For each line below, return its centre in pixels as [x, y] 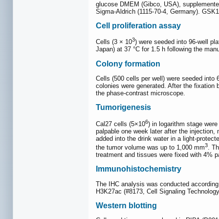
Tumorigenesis [123, 108]
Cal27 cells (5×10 [120, 124]
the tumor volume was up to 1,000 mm [150, 148]
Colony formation [128, 64]
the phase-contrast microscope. [141, 93]
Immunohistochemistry [139, 169]
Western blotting [126, 206]
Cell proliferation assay [138, 25]
